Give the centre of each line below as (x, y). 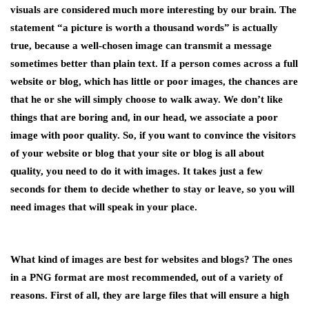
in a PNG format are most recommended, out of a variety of (147, 277)
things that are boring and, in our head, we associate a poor (144, 117)
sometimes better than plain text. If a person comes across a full (154, 63)
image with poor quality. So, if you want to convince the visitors (153, 135)
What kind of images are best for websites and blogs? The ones (151, 259)
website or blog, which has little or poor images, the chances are (154, 81)
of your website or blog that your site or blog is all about (137, 153)
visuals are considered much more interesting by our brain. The (153, 10)
